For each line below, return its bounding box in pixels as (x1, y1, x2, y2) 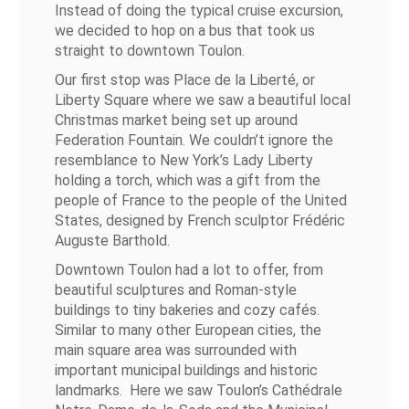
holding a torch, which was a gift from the (55, 172, 321, 189)
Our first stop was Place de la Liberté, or (55, 71, 316, 89)
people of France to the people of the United (55, 192, 348, 209)
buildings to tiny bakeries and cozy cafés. (55, 301, 320, 319)
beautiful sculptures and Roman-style (55, 281, 298, 299)
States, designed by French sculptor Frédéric (55, 212, 346, 229)
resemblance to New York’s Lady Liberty (55, 152, 314, 169)
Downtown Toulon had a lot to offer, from (55, 261, 324, 278)
